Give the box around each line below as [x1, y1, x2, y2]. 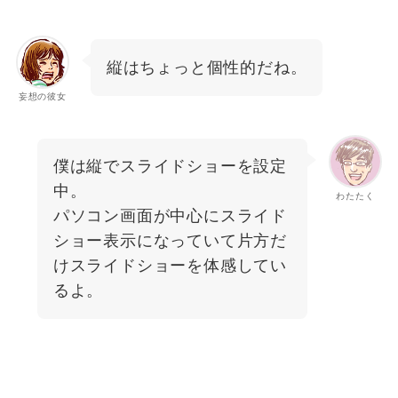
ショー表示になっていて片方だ [52, 232, 288, 251]
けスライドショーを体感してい [52, 257, 288, 275]
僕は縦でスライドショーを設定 [52, 157, 288, 176]
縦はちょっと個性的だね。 [106, 58, 307, 76]
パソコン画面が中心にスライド [52, 207, 288, 226]
